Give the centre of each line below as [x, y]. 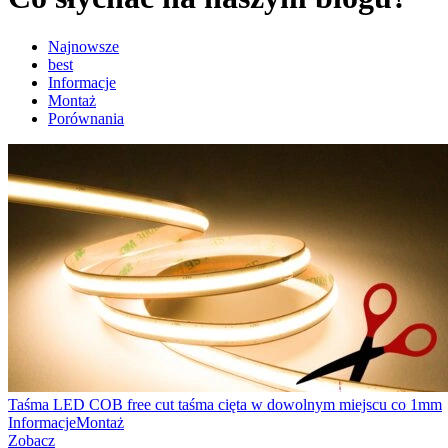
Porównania [86, 118]
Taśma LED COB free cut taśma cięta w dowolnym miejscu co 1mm [225, 404]
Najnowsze [83, 46]
